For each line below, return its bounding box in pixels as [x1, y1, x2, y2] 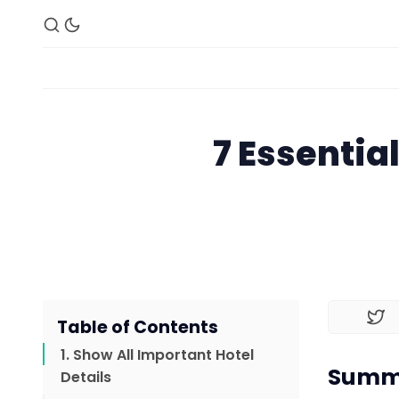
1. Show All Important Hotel [61, 345, 254, 366]
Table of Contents [57, 315, 218, 340]
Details [61, 367, 111, 388]
